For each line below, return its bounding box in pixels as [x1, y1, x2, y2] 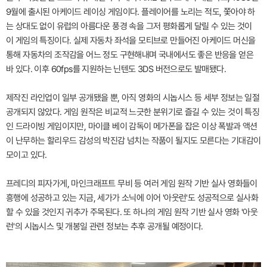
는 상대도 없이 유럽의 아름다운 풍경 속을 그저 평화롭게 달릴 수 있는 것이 [6, 20, 252, 32]
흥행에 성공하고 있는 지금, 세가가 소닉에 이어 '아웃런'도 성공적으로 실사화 [6, 192, 259, 203]
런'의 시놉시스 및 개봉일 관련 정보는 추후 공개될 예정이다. [6, 221, 203, 232]
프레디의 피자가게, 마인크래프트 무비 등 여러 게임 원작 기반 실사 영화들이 [6, 178, 257, 189]
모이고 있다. [6, 149, 47, 160]
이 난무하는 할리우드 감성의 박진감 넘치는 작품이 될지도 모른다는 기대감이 [6, 135, 261, 146]
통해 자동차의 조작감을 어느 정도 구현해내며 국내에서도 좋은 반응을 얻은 [6, 49, 253, 60]
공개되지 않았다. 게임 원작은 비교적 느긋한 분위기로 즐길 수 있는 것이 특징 [6, 106, 260, 117]
